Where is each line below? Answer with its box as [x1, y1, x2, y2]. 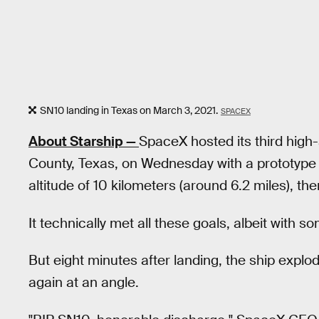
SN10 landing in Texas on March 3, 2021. [40, 103, 218, 117]
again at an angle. [28, 273, 139, 292]
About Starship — [28, 132, 139, 151]
